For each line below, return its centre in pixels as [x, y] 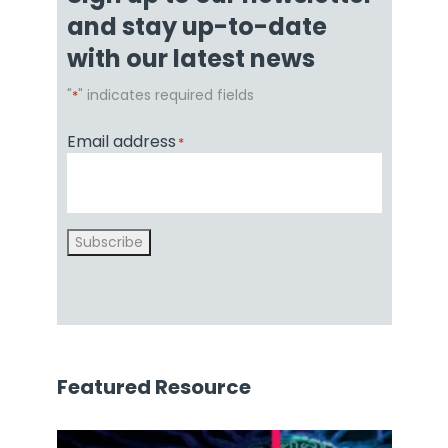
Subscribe [108, 242]
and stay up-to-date [196, 27]
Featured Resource [153, 387]
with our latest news [190, 59]
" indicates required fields [165, 95]
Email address [121, 142]
